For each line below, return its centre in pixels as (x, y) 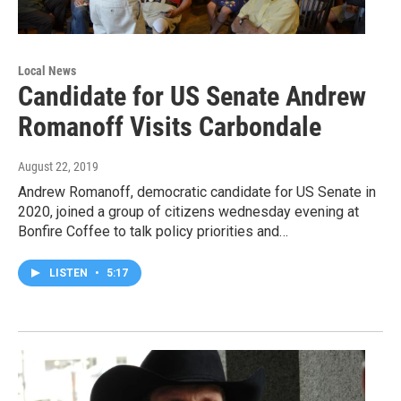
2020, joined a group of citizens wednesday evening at (188, 211)
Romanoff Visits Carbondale (170, 126)
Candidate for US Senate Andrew (192, 96)
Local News (47, 70)
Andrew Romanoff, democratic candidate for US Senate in (197, 192)
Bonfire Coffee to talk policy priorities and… (153, 231)
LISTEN (70, 273)
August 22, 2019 (58, 166)
